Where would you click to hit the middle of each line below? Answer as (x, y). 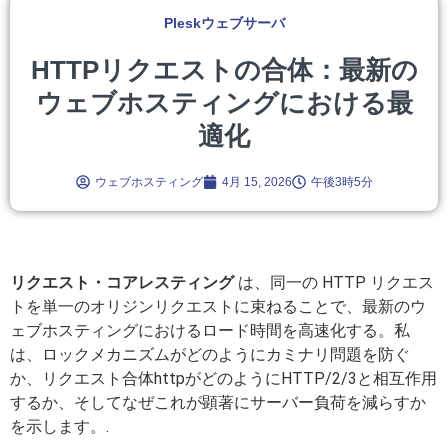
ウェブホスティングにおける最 (224, 102)
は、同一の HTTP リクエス (334, 282)
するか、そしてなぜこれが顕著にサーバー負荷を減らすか (218, 402)
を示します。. (59, 426)
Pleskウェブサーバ (224, 22)
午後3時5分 (341, 181)
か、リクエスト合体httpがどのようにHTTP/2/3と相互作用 (223, 378)
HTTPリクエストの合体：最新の (224, 69)
